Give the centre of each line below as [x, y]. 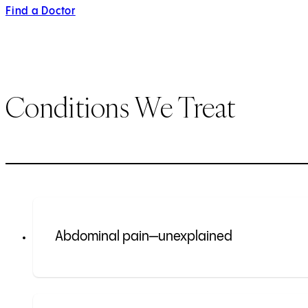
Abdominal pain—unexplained [144, 237]
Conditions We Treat [121, 107]
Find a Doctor [41, 11]
